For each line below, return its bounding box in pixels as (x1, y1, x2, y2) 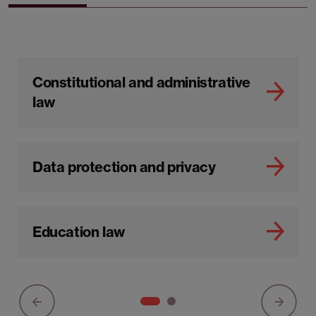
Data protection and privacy (32, 158, 216, 176)
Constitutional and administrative (32, 73, 251, 91)
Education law (32, 223, 125, 241)
